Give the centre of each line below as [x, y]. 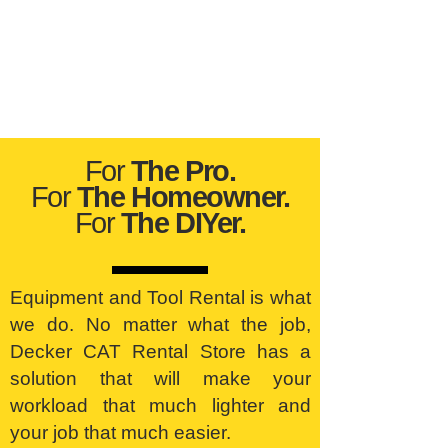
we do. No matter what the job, [160, 324]
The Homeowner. [183, 197]
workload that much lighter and [160, 405]
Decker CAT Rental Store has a [160, 351]
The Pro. [183, 171]
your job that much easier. [120, 432]
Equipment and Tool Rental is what [160, 297]
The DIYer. [183, 223]
